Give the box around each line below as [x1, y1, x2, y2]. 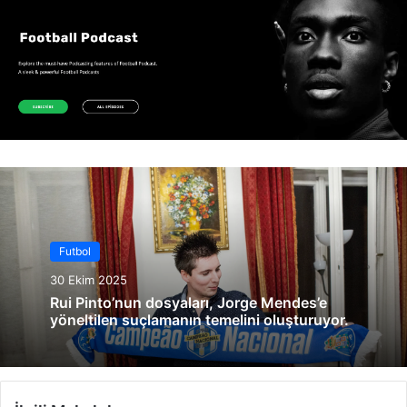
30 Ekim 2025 [50, 273, 127, 288]
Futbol [59, 244, 91, 259]
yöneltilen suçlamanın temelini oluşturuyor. [50, 311, 349, 330]
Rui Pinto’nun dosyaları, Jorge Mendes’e [50, 293, 217, 313]
